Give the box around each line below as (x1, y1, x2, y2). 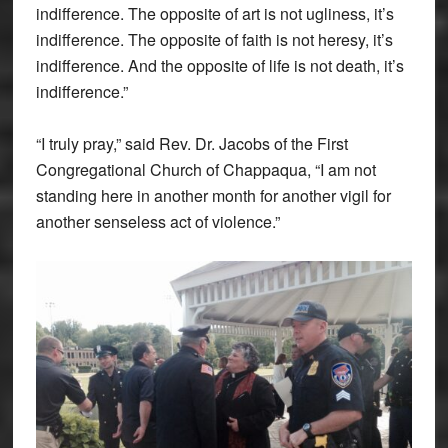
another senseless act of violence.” (35, 210, 280, 234)
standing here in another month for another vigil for (35, 184, 391, 208)
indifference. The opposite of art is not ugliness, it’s (35, 2, 394, 26)
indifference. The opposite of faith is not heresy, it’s (35, 28, 393, 52)
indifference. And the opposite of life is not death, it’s (35, 54, 404, 78)
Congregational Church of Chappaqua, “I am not (35, 158, 376, 182)
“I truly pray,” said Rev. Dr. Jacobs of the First (35, 132, 348, 156)
